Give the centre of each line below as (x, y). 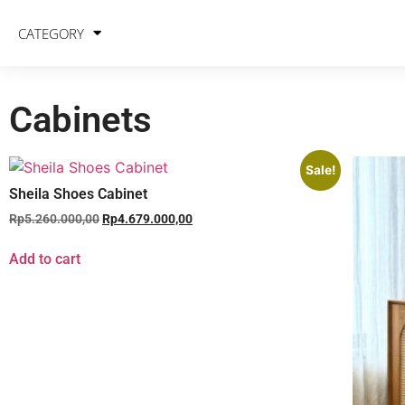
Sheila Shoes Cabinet (78, 194)
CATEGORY (51, 33)
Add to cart (45, 259)
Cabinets (80, 120)
